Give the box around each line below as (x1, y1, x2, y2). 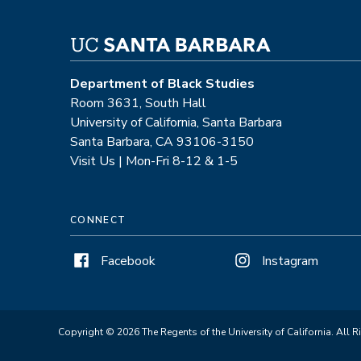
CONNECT (70, 214, 127, 227)
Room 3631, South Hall (70, 94, 206, 113)
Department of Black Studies (70, 75, 255, 93)
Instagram (262, 252, 318, 271)
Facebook (101, 252, 156, 271)
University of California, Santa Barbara (70, 114, 282, 132)
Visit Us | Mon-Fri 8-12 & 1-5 (70, 152, 238, 171)
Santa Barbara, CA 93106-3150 (70, 133, 254, 151)
